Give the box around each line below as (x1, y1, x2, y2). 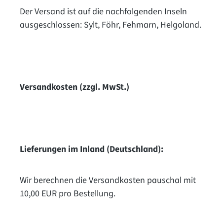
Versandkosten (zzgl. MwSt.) (20, 80, 129, 93)
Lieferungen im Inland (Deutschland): (20, 143, 163, 155)
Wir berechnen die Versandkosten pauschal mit (20, 174, 196, 186)
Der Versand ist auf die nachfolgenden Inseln (20, 5, 187, 18)
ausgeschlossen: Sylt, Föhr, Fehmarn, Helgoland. (20, 18, 201, 31)
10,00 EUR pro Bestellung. (20, 187, 115, 200)
